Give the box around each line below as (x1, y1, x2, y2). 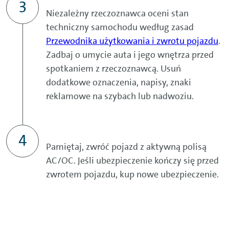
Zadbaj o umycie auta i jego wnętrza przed (46, 49, 214, 61)
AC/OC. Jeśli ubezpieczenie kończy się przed (46, 154, 219, 167)
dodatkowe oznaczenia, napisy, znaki (46, 76, 191, 89)
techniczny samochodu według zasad (46, 21, 194, 34)
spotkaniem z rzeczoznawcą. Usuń (46, 62, 181, 75)
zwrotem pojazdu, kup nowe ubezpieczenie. (46, 168, 219, 181)
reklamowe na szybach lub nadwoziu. (46, 90, 194, 103)
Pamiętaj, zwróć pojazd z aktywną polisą (46, 141, 207, 153)
